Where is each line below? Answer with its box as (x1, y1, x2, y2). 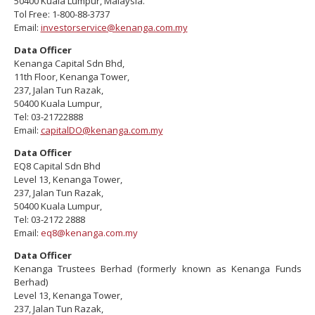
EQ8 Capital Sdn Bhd (13, 159, 101, 172)
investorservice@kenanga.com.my (40, 20, 188, 34)
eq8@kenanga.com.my (40, 226, 138, 239)
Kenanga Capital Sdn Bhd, (13, 56, 124, 70)
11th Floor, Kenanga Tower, (13, 70, 129, 83)
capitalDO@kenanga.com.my (40, 123, 163, 136)
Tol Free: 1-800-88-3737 (13, 7, 110, 20)
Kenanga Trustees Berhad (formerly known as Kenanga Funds (13, 262, 302, 275)
